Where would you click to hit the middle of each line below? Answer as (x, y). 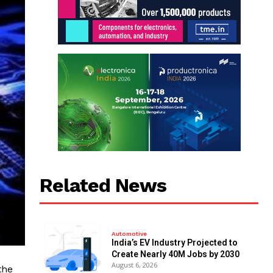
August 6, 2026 (134, 264)
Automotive (129, 233)
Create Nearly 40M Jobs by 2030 (175, 254)
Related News (103, 185)
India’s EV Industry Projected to (174, 242)
